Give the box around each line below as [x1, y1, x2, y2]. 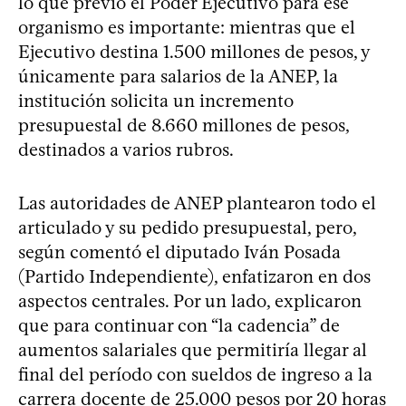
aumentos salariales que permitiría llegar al [18, 339, 367, 361]
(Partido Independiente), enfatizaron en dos [18, 266, 371, 287]
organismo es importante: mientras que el [18, 16, 355, 38]
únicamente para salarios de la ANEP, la [18, 65, 338, 87]
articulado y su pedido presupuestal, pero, [18, 217, 356, 238]
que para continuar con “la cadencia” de [18, 314, 340, 336]
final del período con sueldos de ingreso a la [18, 363, 372, 385]
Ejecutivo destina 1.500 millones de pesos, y [18, 41, 370, 63]
